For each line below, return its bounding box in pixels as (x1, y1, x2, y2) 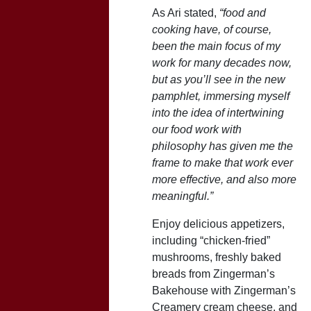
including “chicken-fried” (152, 234, 270, 246)
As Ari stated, (152, 6, 219, 19)
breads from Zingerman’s (152, 267, 275, 280)
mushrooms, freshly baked (152, 251, 281, 263)
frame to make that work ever (152, 156, 293, 169)
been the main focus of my (152, 40, 280, 52)
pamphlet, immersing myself (152, 90, 289, 102)
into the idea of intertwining (152, 106, 284, 119)
